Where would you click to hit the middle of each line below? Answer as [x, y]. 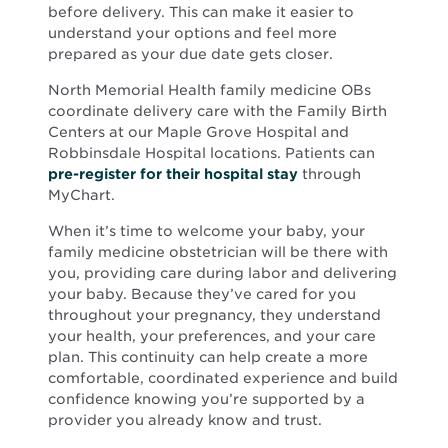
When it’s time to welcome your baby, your [206, 230]
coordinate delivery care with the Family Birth [217, 110]
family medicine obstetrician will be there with [218, 251]
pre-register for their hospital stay [173, 173]
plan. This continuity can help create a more [208, 356]
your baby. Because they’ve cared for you [202, 293]
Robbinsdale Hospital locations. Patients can [211, 152]
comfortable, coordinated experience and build [223, 377]
